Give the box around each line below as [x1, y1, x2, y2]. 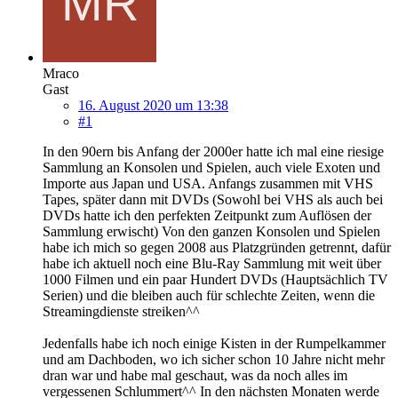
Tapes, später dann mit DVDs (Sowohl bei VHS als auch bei [43, 191, 383, 207]
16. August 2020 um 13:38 [78, 97, 228, 113]
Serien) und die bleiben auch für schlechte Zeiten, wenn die [43, 287, 375, 303]
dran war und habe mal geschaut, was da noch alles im [43, 367, 347, 383]
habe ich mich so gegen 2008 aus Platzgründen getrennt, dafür [43, 239, 391, 255]
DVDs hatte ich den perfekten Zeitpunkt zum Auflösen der [43, 207, 371, 223]
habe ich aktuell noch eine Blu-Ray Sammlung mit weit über [43, 255, 381, 271]
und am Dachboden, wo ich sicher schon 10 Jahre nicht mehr [43, 351, 385, 367]
